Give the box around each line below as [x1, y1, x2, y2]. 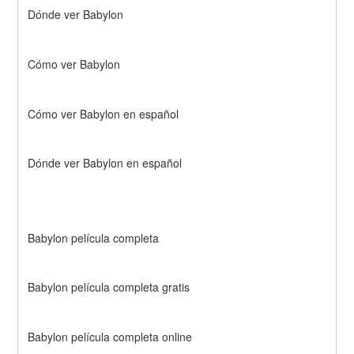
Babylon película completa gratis [28, 279, 190, 296]
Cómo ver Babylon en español [28, 105, 179, 122]
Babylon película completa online [28, 329, 193, 345]
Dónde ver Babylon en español [28, 155, 183, 171]
